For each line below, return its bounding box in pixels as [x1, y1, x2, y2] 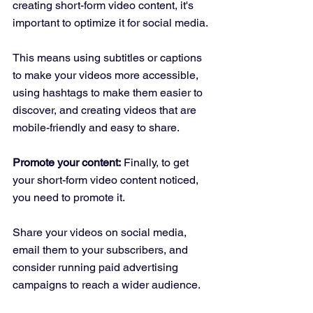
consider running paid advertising [13, 261, 181, 275]
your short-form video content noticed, [13, 173, 201, 187]
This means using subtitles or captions [13, 51, 205, 65]
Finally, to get [121, 156, 191, 170]
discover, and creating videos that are [13, 103, 199, 117]
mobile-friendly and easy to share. [13, 121, 180, 135]
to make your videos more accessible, [13, 68, 201, 82]
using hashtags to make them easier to [13, 86, 205, 100]
